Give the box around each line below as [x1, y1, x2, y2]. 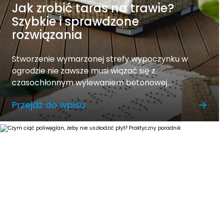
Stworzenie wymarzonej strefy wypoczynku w [12, 53, 188, 65]
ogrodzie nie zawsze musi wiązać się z [12, 65, 155, 76]
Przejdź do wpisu [12, 99, 85, 111]
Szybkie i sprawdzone [12, 13, 139, 30]
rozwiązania [12, 27, 82, 43]
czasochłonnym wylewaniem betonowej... [12, 77, 172, 88]
